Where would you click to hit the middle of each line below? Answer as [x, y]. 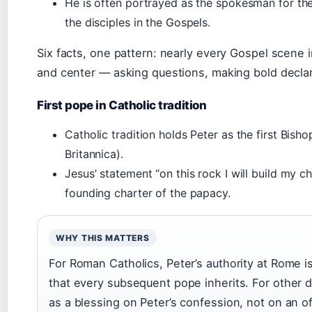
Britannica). [94, 154]
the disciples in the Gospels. [138, 22]
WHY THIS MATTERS [103, 238]
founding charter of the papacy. [148, 193]
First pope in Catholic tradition [122, 105]
